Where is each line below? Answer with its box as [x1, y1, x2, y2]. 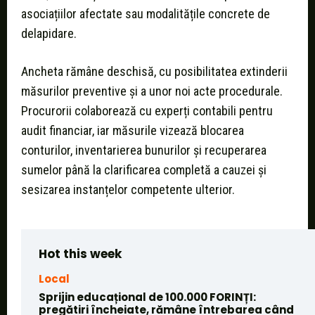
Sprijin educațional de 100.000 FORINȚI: [39, 290, 256, 305]
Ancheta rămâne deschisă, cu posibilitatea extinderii [21, 64, 288, 79]
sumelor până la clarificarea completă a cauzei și [21, 162, 266, 178]
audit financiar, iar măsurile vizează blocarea [21, 123, 244, 139]
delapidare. [21, 26, 77, 41]
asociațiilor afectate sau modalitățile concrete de [21, 6, 270, 22]
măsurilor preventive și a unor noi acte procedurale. [21, 84, 283, 99]
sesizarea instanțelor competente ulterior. [21, 182, 235, 198]
